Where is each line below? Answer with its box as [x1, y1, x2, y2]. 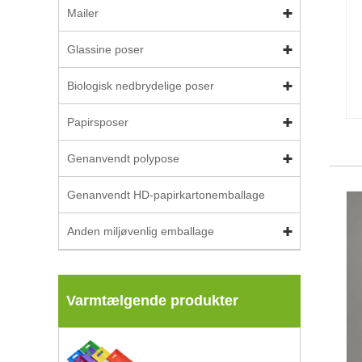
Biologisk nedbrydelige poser [67, 79, 214, 92]
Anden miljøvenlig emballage [67, 225, 214, 238]
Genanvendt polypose [67, 152, 179, 165]
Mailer [67, 6, 99, 19]
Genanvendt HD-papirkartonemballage [67, 188, 265, 201]
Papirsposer [67, 116, 128, 128]
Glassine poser [67, 43, 144, 56]
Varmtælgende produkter [66, 293, 238, 309]
